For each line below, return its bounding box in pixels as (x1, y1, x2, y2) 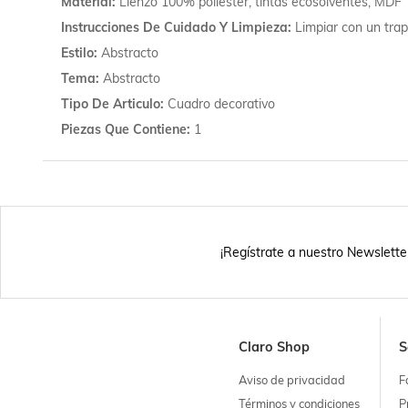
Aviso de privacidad (238, 372, 345, 387)
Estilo (60, 44, 94, 61)
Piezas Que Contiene (60, 120, 187, 138)
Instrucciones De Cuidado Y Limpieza (60, 18, 288, 36)
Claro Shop (238, 338, 310, 355)
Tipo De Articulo (60, 95, 160, 112)
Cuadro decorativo (167, 95, 275, 112)
